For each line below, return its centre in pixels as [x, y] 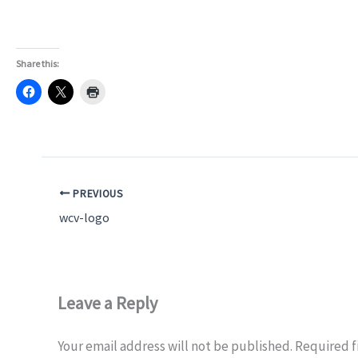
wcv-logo [84, 217]
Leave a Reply [107, 302]
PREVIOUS [97, 193]
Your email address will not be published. [175, 346]
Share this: [38, 64]
